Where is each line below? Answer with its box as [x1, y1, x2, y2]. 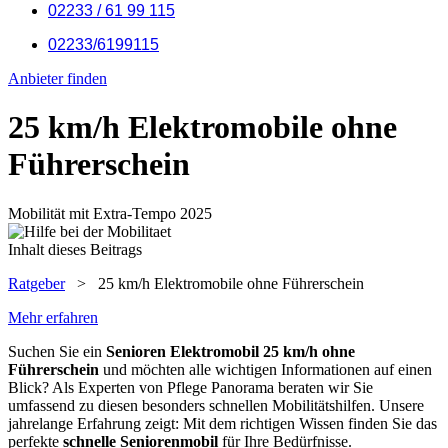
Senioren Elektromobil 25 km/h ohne [106, 342, 355, 360]
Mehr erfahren [8, 308, 98, 326]
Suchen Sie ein [8, 342, 106, 360]
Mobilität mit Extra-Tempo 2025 [8, 204, 212, 222]
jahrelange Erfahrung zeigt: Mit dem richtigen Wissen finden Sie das [8, 414, 437, 432]
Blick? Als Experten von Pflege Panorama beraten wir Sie [8, 378, 373, 396]
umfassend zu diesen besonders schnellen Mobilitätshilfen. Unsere [8, 396, 424, 414]
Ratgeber [8, 274, 65, 292]
